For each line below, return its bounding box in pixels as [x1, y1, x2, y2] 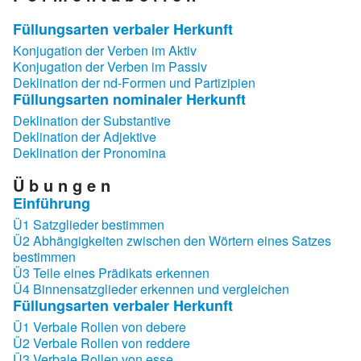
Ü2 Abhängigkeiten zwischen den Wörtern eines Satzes [13, 230, 331, 250]
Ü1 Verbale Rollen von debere [13, 317, 186, 336]
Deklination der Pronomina [13, 143, 166, 162]
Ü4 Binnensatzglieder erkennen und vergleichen [13, 279, 289, 298]
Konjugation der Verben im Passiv [13, 56, 207, 76]
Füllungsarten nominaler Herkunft [13, 88, 246, 110]
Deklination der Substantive [13, 110, 171, 130]
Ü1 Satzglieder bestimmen [13, 214, 164, 234]
